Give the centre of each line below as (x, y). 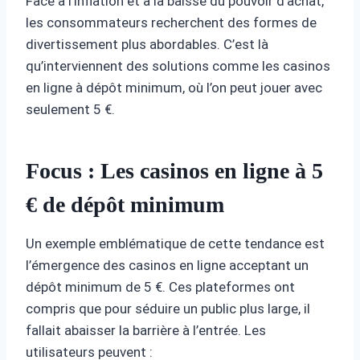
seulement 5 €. (70, 109)
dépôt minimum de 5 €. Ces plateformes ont (160, 286)
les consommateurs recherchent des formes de (171, 22)
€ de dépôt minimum (125, 204)
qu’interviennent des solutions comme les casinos (178, 65)
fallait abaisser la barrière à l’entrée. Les (146, 330)
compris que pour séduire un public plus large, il (168, 308)
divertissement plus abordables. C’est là (147, 44)
